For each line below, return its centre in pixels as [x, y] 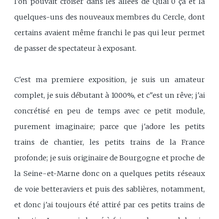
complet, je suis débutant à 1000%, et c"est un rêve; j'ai [109, 95]
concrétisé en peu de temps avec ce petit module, [109, 111]
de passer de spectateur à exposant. [76, 48]
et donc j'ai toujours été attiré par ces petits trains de [109, 205]
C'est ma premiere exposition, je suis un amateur [109, 79]
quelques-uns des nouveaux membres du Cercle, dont [109, 17]
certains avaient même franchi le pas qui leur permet [109, 33]
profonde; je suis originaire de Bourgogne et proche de [109, 158]
